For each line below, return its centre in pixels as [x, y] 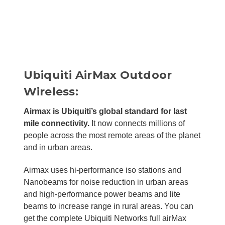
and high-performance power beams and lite [102, 194]
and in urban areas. [58, 147]
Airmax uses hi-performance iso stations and [102, 170]
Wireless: [51, 91]
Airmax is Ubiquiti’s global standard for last [105, 111]
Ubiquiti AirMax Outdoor [98, 75]
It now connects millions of [137, 123]
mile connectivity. [56, 123]
